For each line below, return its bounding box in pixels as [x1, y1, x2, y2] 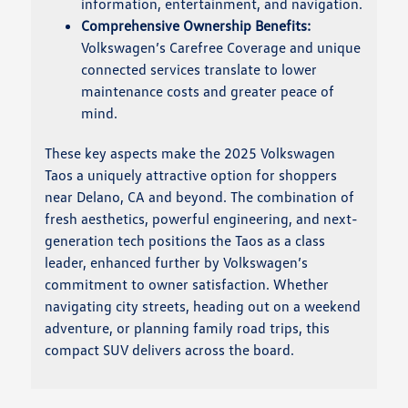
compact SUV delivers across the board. [45, 341, 295, 360]
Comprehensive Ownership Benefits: [81, 16, 311, 36]
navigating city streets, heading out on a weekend [45, 297, 362, 316]
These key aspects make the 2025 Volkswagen [45, 144, 336, 163]
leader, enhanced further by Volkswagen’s [45, 253, 309, 272]
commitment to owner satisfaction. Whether [45, 275, 330, 294]
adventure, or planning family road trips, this [45, 319, 331, 338]
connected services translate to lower [81, 60, 318, 79]
